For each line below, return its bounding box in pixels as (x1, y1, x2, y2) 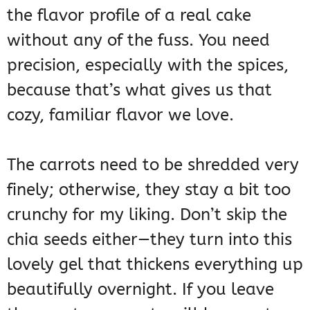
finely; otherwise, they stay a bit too (7, 180, 291, 200)
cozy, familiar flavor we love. (7, 105, 234, 125)
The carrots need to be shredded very (7, 155, 299, 175)
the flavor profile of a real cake (7, 6, 251, 26)
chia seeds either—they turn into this (7, 230, 292, 250)
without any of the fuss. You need (7, 30, 270, 51)
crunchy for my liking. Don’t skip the (7, 205, 287, 225)
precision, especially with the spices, (7, 55, 289, 75)
